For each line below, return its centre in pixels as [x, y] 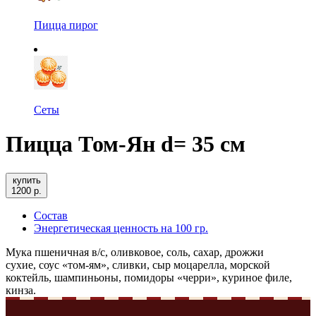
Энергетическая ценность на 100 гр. [121, 228]
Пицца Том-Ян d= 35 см [126, 144]
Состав [51, 215]
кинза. [21, 290]
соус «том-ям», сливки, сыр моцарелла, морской [154, 265]
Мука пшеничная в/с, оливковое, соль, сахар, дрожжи [135, 252]
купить [26, 180]
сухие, [22, 265]
